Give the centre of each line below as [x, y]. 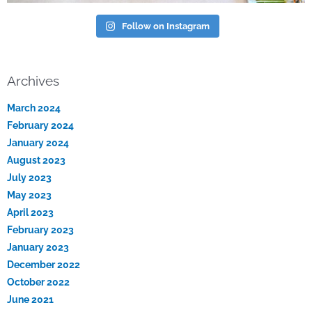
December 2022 [44, 265]
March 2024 [34, 108]
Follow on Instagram [166, 26]
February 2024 [40, 126]
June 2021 [30, 300]
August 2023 [36, 161]
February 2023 [40, 230]
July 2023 [29, 178]
